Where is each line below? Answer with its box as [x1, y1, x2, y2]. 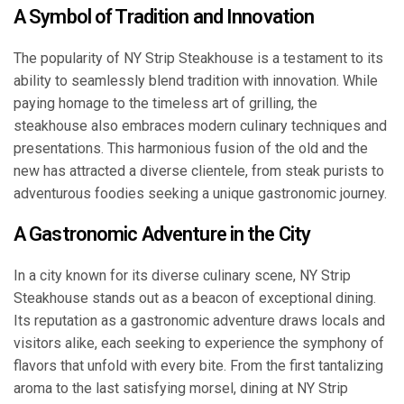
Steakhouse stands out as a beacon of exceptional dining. [14, 289, 376, 308]
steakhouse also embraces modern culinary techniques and [14, 117, 387, 135]
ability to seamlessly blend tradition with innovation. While [14, 72, 378, 90]
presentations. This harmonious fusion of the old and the [14, 140, 368, 158]
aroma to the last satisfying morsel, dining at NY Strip [14, 380, 348, 398]
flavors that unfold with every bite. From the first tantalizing [14, 357, 383, 375]
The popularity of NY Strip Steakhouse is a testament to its [14, 50, 383, 68]
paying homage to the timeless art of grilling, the [14, 95, 317, 113]
